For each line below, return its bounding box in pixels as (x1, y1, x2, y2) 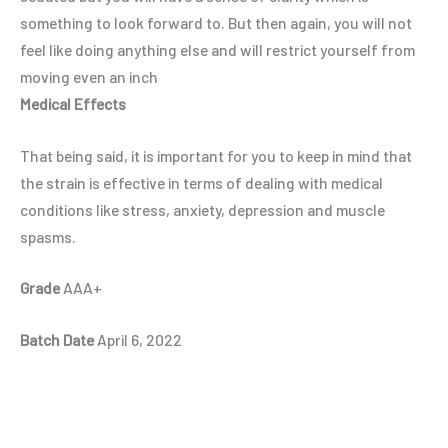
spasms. (20, 226, 76, 246)
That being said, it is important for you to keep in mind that (20, 145, 412, 165)
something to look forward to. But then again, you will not (20, 12, 412, 32)
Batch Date (20, 330, 94, 350)
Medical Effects (20, 93, 126, 113)
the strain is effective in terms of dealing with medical (20, 172, 383, 192)
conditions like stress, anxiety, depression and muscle (20, 199, 385, 219)
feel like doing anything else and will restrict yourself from (20, 39, 415, 59)
